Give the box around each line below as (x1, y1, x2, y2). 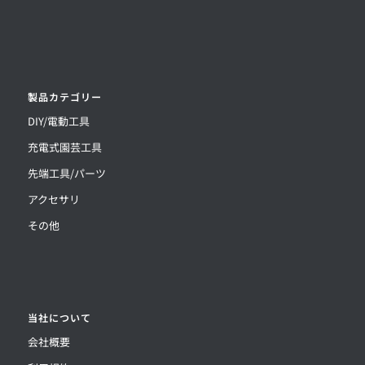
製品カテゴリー (27, 90, 102, 104)
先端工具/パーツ (27, 165, 106, 182)
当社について (27, 310, 91, 325)
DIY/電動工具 (27, 113, 90, 130)
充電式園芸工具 (27, 139, 102, 156)
